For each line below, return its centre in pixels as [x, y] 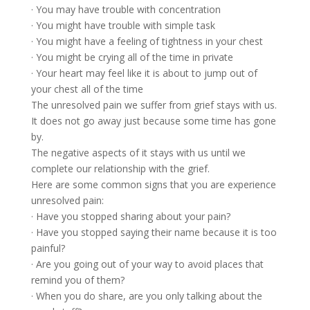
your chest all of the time [87, 89]
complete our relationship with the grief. [120, 169]
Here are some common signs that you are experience [153, 185]
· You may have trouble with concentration [126, 10]
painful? [48, 248]
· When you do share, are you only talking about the [146, 296]
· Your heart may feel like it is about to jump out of [144, 73]
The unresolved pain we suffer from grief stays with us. [154, 105]
